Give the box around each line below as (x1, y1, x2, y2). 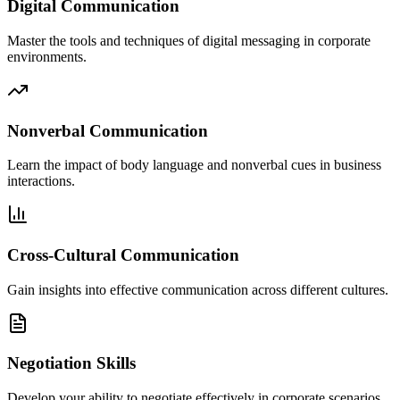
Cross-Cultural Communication (7, 245, 239, 264)
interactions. (7, 173, 75, 189)
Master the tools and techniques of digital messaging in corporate (7, 32, 371, 48)
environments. (7, 48, 87, 64)
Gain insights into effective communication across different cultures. (7, 281, 388, 297)
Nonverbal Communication (7, 121, 208, 140)
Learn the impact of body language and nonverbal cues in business (7, 157, 381, 173)
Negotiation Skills (7, 354, 136, 373)
